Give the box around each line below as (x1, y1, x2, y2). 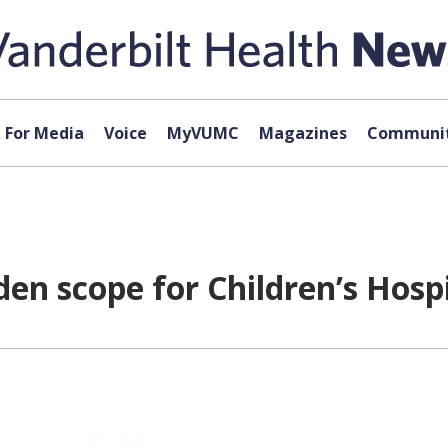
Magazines (258, 122, 347, 144)
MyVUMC (166, 122, 239, 144)
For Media (4, 122, 84, 144)
